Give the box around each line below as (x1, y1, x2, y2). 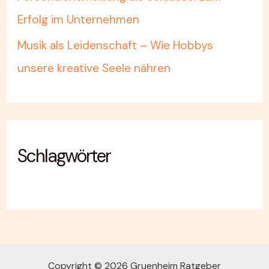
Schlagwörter (17, 144, 111, 168)
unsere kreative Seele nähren (17, 61, 171, 76)
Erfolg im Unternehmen (17, 12, 140, 28)
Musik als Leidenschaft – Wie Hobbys (17, 38, 214, 53)
